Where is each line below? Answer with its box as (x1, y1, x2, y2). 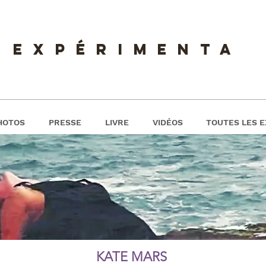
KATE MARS (96, 249, 167, 265)
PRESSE (49, 118, 81, 127)
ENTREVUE (100, 217, 166, 233)
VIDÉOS (153, 118, 183, 127)
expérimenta (13, 40, 242, 59)
